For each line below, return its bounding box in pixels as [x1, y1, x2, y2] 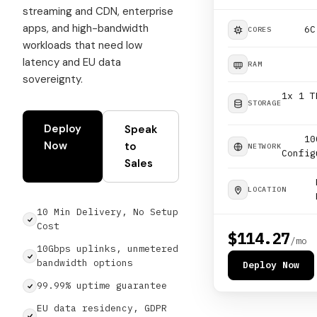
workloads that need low [23, 38, 142, 52]
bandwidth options [37, 257, 133, 269]
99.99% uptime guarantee [37, 279, 167, 292]
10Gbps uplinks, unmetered [37, 243, 178, 255]
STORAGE [248, 98, 282, 108]
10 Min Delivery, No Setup [37, 206, 178, 218]
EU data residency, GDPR [37, 302, 167, 314]
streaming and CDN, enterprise [23, 4, 173, 18]
